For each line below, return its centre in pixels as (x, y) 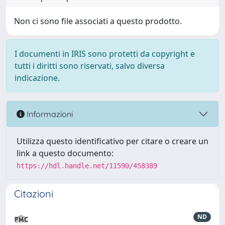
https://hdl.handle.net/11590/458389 (87, 166)
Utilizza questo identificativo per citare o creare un (113, 141)
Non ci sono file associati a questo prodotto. (98, 21)
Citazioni (34, 194)
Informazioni (49, 114)
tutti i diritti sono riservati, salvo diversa (90, 66)
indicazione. (37, 78)
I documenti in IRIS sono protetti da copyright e (105, 54)
